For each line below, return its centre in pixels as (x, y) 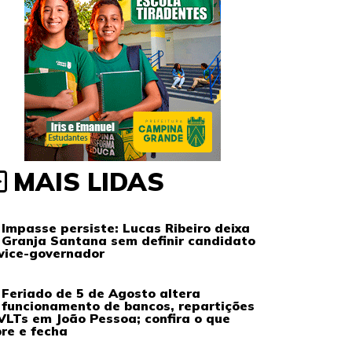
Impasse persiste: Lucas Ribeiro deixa (126, 228)
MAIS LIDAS (89, 181)
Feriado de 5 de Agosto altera (101, 293)
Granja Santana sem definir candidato (128, 240)
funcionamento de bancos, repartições (128, 306)
